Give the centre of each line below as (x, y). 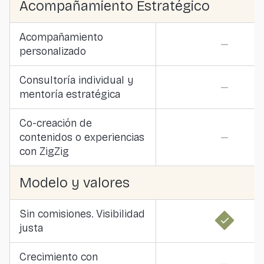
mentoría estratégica (70, 94)
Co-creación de (56, 123)
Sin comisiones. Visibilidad (82, 214)
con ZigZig (44, 151)
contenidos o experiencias (82, 137)
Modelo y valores (75, 183)
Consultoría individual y (77, 80)
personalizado (53, 51)
